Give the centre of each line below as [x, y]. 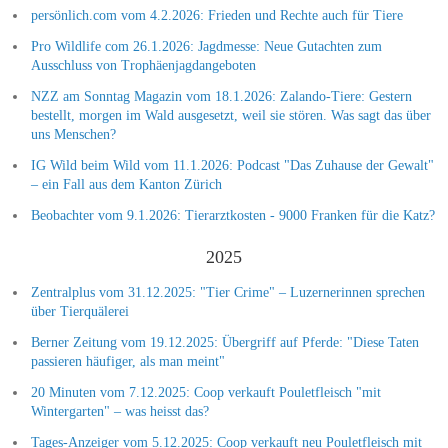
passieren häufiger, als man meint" [127, 361]
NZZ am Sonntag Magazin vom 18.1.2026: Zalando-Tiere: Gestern [221, 96]
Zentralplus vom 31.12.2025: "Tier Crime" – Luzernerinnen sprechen [227, 292]
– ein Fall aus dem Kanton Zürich [126, 184]
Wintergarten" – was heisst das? [119, 411]
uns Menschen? [73, 134]
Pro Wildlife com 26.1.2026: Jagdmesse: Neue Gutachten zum [206, 46]
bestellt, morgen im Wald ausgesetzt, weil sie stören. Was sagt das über [230, 115]
